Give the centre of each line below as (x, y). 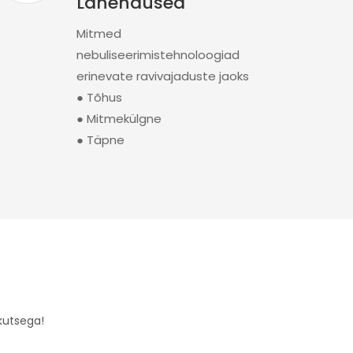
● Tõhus (99, 97)
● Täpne (100, 140)
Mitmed (98, 33)
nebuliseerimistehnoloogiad (158, 55)
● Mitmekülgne (119, 119)
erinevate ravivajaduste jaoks (162, 76)
